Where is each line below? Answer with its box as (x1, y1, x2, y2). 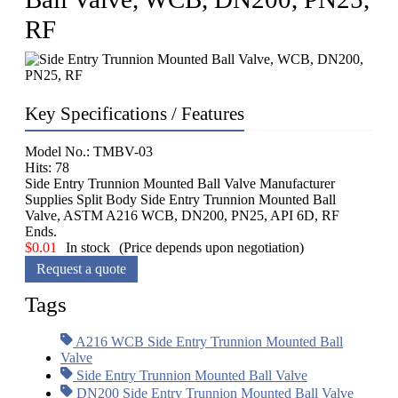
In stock (66, 240, 110, 256)
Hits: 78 (25, 160, 69, 176)
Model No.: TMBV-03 (25, 144, 153, 160)
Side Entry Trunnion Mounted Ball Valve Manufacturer (25, 176, 335, 192)
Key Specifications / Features (25, 103, 244, 125)
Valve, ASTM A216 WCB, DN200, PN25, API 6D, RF (25, 208, 339, 224)
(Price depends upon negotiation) (119, 240, 304, 256)
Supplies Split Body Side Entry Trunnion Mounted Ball (25, 192, 336, 208)
